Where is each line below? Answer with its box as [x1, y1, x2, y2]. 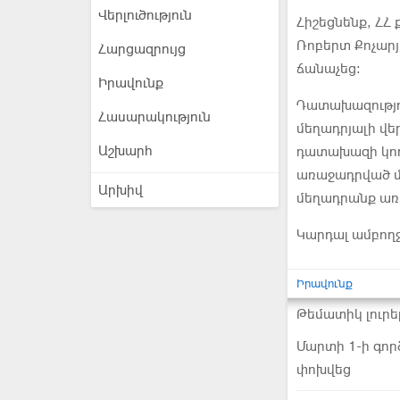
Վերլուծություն [98, 6, 192, 24]
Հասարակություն [98, 108, 211, 126]
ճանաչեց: [296, 60, 361, 78]
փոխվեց [296, 361, 351, 379]
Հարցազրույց [98, 40, 186, 58]
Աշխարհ [98, 142, 153, 160]
